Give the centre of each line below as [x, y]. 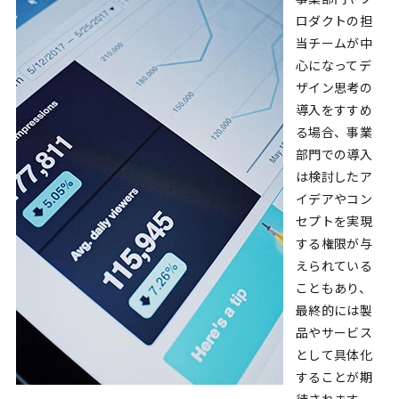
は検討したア [334, 176]
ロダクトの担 [334, 20]
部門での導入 [334, 154]
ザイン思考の [334, 87]
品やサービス [334, 332]
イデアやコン [334, 199]
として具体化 [334, 354]
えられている [334, 265]
